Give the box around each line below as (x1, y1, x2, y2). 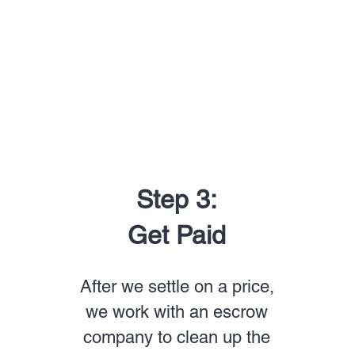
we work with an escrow (86, 302, 269, 322)
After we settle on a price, (79, 277, 274, 296)
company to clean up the (83, 327, 271, 347)
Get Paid (128, 220, 227, 250)
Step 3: (136, 185, 218, 214)
